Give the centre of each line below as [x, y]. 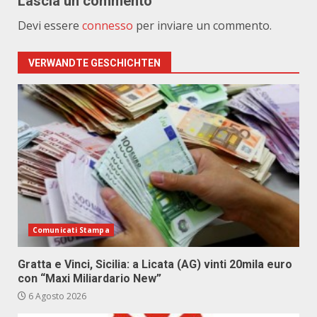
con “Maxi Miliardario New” [90, 278]
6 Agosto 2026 [56, 296]
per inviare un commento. [202, 25]
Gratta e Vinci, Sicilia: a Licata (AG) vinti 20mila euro [155, 264]
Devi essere [50, 25]
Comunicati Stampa [71, 230]
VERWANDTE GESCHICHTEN [94, 63]
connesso [108, 25]
